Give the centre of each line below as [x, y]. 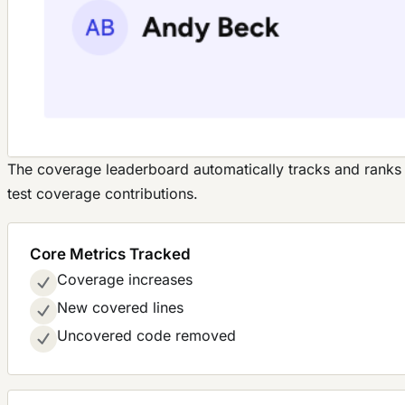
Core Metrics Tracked [110, 254]
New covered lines [120, 308]
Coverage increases [125, 280]
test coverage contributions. [103, 194]
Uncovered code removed [146, 336]
